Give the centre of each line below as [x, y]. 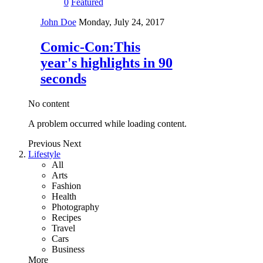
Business [68, 249]
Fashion [66, 186]
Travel [63, 228]
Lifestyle [44, 154]
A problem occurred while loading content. [107, 124]
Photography [75, 207]
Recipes [66, 218]
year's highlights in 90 [106, 63]
